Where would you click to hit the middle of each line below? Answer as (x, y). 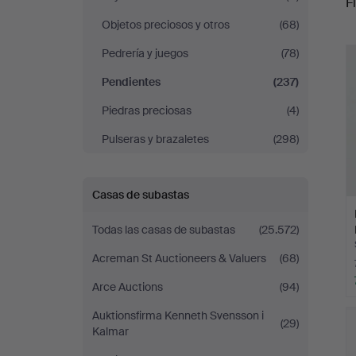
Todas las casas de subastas (164, 230)
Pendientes (131, 82)
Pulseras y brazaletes (155, 139)
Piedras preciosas (147, 110)
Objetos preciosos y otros (166, 25)
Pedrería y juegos (145, 53)
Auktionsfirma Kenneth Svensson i (178, 315)
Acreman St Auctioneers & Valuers (179, 258)
